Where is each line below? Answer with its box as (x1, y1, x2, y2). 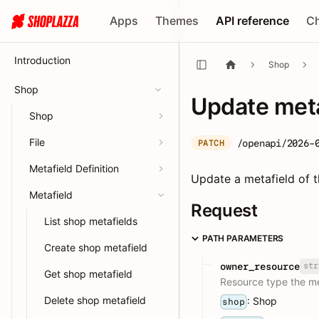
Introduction (14, 54, 70, 66)
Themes (155, 14, 199, 28)
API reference (216, 14, 290, 28)
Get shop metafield (44, 268, 132, 280)
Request (191, 200, 258, 221)
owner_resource (220, 261, 300, 273)
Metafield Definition (29, 162, 119, 174)
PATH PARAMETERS (202, 233, 284, 244)
